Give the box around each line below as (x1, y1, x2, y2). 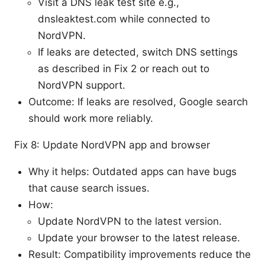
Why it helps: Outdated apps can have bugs (28, 165, 237, 177)
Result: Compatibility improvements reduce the (28, 248, 251, 260)
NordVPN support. (38, 79, 125, 91)
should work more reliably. (28, 112, 153, 124)
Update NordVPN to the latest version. (38, 215, 222, 227)
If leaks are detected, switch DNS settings (38, 46, 238, 58)
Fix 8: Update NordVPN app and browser (14, 138, 210, 151)
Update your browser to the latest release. (38, 231, 240, 244)
